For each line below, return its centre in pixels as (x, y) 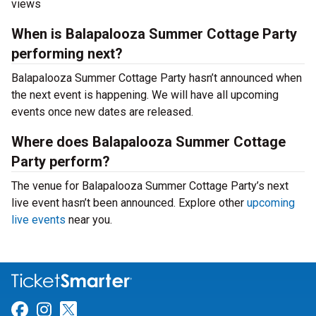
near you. (89, 220)
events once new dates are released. (102, 112)
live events (38, 220)
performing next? (67, 54)
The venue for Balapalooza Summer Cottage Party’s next (150, 186)
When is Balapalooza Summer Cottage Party (154, 34)
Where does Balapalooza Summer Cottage (148, 142)
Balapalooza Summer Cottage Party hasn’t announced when (157, 78)
